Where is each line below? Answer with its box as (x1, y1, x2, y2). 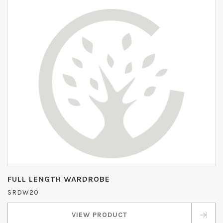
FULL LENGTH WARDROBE (7, 174, 110, 184)
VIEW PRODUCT (72, 211, 127, 220)
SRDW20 (7, 188, 39, 197)
